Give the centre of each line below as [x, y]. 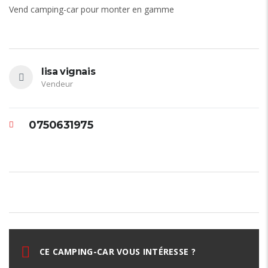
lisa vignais [68, 72]
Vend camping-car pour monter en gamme [93, 10]
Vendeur [57, 84]
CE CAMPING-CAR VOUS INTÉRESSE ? [116, 252]
